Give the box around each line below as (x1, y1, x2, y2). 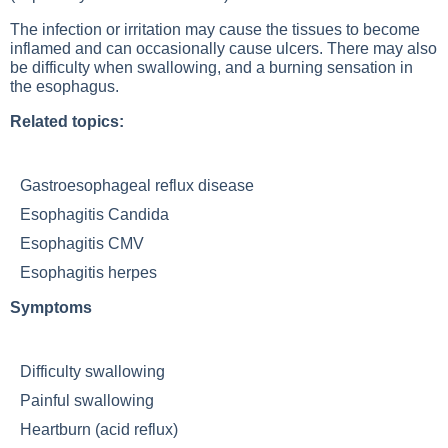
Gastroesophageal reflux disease (20, 177, 262, 194)
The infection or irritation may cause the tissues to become (10, 21, 420, 38)
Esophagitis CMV (20, 235, 152, 252)
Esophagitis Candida (20, 206, 177, 223)
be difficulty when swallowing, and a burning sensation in (10, 59, 413, 76)
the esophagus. (10, 78, 119, 95)
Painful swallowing (20, 392, 162, 409)
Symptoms (10, 299, 92, 316)
